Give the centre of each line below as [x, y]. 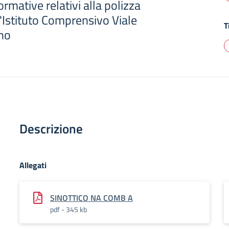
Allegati [33, 165]
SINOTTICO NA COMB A [91, 198]
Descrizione [51, 129]
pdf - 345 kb [68, 209]
